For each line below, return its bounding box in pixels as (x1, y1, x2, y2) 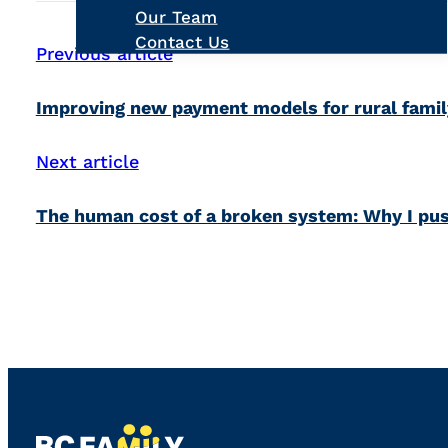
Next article (35, 151, 139, 173)
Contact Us (135, 31, 230, 52)
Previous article (35, 43, 173, 65)
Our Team (135, 6, 218, 27)
